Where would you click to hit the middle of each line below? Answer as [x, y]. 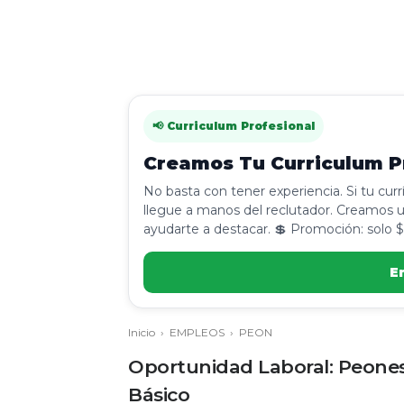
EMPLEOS [197, 332]
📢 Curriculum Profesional [234, 126]
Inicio [142, 332]
